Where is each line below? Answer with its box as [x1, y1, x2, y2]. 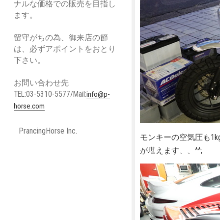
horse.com [14, 101, 45, 110]
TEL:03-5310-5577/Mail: [14, 89, 86, 99]
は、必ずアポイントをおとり [14, 44, 116, 54]
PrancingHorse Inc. [18, 126, 77, 136]
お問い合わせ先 [14, 78, 69, 87]
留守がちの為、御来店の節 [14, 32, 108, 42]
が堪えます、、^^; [140, 146, 203, 156]
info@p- [86, 89, 110, 99]
